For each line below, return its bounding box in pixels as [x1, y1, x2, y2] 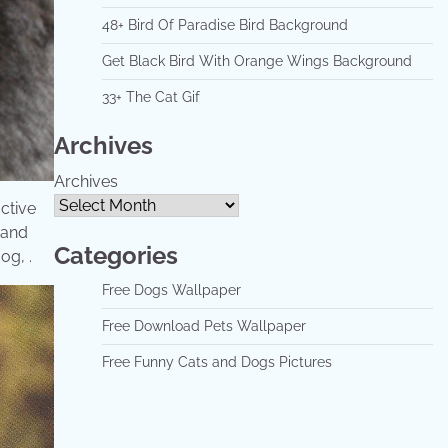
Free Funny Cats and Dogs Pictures [101, 353, 332, 370]
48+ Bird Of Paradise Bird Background [101, 16, 348, 33]
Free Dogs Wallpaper [101, 281, 241, 298]
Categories [53, 240, 178, 270]
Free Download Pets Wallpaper [101, 317, 306, 334]
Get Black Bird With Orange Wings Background [101, 52, 412, 69]
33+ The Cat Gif [101, 88, 200, 105]
